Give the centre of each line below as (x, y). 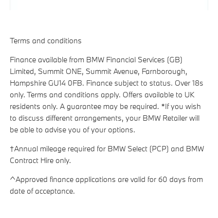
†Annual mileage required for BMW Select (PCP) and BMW (107, 149)
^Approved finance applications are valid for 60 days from (106, 179)
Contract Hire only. (40, 160)
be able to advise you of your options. (73, 130)
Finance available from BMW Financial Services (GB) (96, 60)
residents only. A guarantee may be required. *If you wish (105, 106)
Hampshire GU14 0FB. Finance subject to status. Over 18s (107, 83)
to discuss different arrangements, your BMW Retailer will (105, 118)
